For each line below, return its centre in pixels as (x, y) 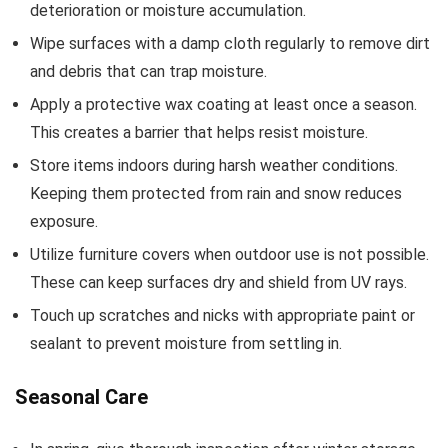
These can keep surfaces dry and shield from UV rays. (218, 283)
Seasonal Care (81, 397)
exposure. (64, 222)
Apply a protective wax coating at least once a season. (223, 105)
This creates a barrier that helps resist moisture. (199, 133)
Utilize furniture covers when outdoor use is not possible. (229, 255)
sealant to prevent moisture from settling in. (186, 344)
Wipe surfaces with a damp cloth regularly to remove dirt (230, 44)
